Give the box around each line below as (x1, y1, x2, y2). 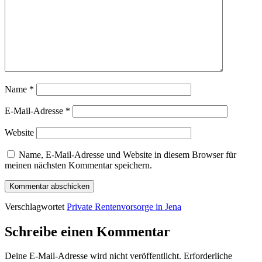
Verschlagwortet (5, 201, 67, 212)
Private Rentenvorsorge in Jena (67, 201, 181, 212)
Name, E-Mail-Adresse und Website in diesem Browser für (19, 149, 236, 160)
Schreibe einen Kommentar (5, 223, 170, 239)
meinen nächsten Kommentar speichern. (5, 160, 152, 170)
